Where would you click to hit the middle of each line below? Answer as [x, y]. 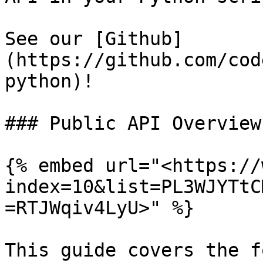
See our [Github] [94, 39]
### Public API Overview [133, 123]
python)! [49, 81]
